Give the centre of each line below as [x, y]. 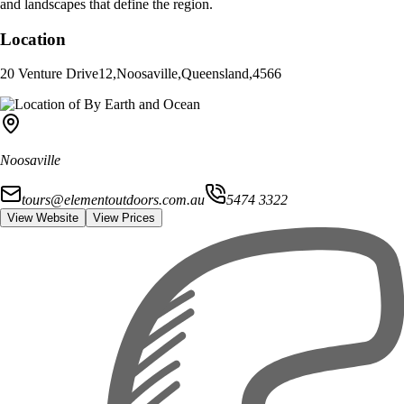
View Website [43, 218]
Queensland [215, 74]
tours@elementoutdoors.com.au [113, 200]
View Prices [124, 218]
